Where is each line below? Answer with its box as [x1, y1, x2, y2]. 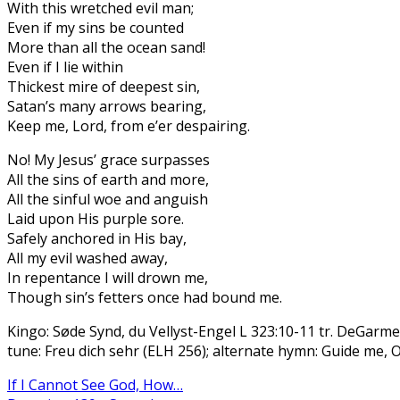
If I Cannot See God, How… [7, 375, 183, 396]
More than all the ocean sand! [7, 37, 205, 58]
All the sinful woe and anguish [7, 189, 208, 210]
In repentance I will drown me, [7, 268, 208, 288]
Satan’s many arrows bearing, [7, 96, 206, 117]
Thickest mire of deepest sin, [7, 77, 200, 97]
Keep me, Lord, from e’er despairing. [7, 116, 250, 137]
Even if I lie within [7, 57, 123, 78]
